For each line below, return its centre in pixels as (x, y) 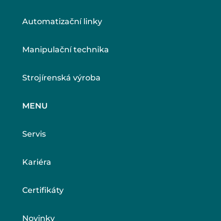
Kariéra (37, 162)
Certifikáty (43, 190)
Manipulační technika (65, 49)
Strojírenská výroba (61, 77)
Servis (34, 134)
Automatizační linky (62, 21)
